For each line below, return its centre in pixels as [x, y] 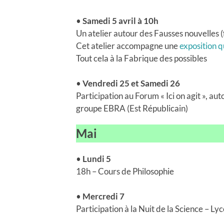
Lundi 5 [97, 158]
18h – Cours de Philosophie [125, 171]
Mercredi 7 [103, 196]
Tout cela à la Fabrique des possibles [141, 58]
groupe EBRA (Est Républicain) [132, 108]
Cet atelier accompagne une [128, 45]
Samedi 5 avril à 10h [120, 20]
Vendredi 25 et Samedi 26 [131, 83]
